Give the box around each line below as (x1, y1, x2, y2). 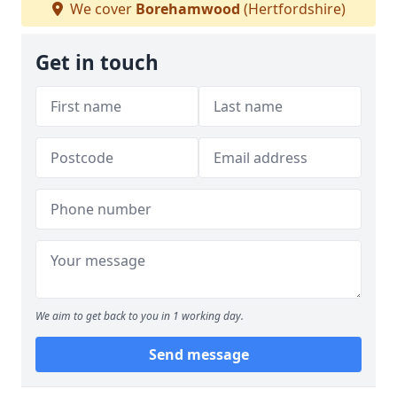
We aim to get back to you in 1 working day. (35, 308, 244, 323)
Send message (148, 345, 249, 364)
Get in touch (35, 49, 159, 76)
